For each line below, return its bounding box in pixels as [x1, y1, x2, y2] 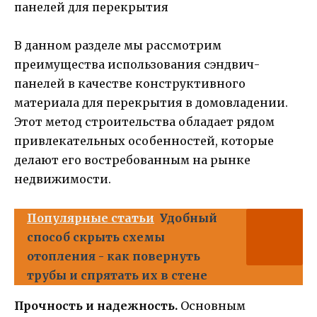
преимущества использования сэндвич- [14, 57, 260, 72]
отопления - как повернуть [27, 248, 200, 263]
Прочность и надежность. [14, 298, 180, 313]
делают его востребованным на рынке [14, 153, 250, 168]
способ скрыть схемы [27, 229, 165, 244]
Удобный [160, 210, 217, 225]
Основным [180, 298, 246, 313]
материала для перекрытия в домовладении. [14, 96, 288, 110]
